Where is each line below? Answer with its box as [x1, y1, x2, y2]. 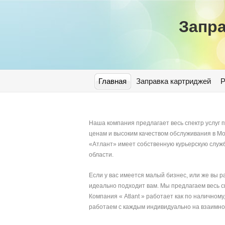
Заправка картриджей [136, 77, 211, 85]
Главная [98, 77, 127, 85]
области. [89, 151, 114, 158]
